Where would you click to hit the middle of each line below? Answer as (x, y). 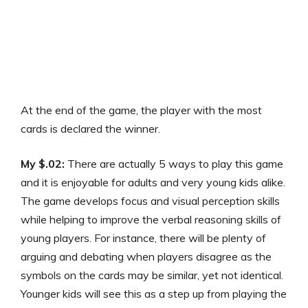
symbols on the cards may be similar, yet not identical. (152, 275)
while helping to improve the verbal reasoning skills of (151, 220)
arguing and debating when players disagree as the (146, 257)
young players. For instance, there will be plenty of (143, 238)
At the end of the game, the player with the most (141, 110)
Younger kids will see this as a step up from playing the (154, 294)
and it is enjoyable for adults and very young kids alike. (153, 183)
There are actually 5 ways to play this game (174, 164)
